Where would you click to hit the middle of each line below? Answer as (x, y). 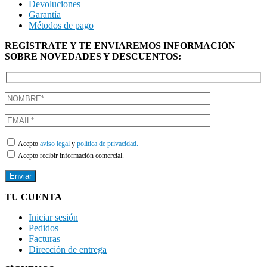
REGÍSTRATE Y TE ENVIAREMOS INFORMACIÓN (120, 45)
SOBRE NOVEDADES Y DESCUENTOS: (93, 56)
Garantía (45, 14)
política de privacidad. (108, 144)
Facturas (44, 239)
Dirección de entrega (68, 250)
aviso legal (55, 144)
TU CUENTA (33, 197)
